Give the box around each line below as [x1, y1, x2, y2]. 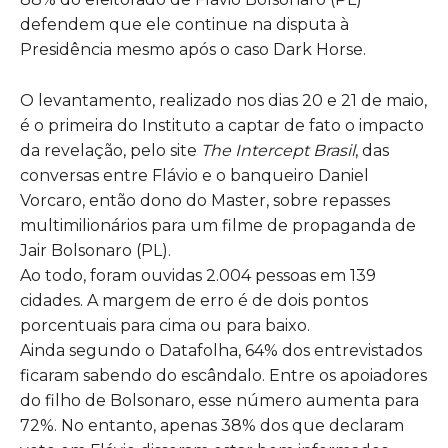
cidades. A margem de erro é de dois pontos [20, 290, 368, 310]
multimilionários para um [20, 215, 222, 235]
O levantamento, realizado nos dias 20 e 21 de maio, [20, 90, 427, 110]
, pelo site [123, 140, 201, 160]
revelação [44, 140, 123, 160]
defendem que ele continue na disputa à [20, 14, 349, 34]
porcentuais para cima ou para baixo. [20, 315, 310, 335]
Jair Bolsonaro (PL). [20, 240, 171, 260]
